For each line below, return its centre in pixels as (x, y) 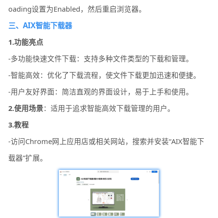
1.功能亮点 (26, 42)
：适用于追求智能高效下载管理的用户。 (109, 108)
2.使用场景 (26, 108)
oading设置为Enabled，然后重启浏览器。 (77, 9)
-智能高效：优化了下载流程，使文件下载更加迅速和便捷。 (105, 75)
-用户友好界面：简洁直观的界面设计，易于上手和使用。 (101, 92)
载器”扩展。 (28, 158)
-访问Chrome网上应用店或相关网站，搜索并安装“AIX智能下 (107, 141)
